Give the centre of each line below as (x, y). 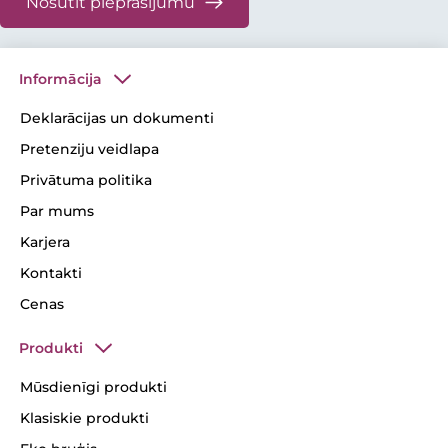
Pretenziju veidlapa (89, 148)
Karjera (45, 241)
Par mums (57, 210)
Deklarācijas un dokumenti (117, 117)
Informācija (60, 78)
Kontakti (51, 272)
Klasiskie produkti (84, 417)
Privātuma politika (86, 179)
